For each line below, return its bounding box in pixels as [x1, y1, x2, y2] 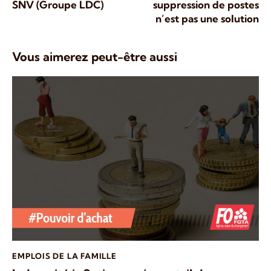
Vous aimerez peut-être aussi [12, 49, 177, 65]
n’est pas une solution [155, 12, 259, 25]
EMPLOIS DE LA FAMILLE [12, 251, 117, 261]
